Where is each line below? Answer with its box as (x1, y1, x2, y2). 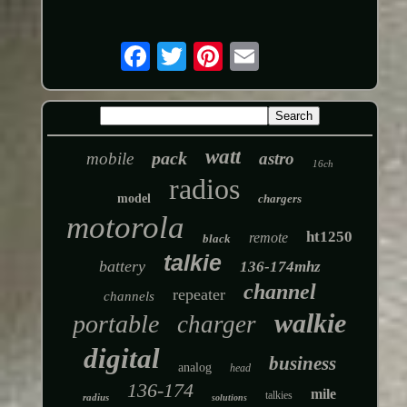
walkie (274, 307, 347, 338)
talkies (265, 388, 293, 402)
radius (83, 391, 110, 402)
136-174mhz (239, 257, 321, 275)
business (268, 352, 336, 374)
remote (249, 229, 289, 245)
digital (83, 342, 160, 374)
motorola (66, 209, 185, 245)
